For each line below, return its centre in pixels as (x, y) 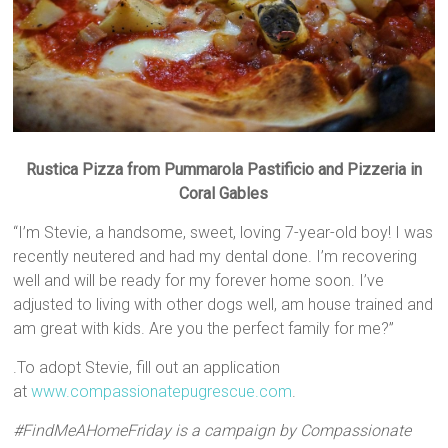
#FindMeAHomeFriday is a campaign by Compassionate (212, 431)
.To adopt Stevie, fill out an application (147, 368)
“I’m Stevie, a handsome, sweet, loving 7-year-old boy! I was (223, 233)
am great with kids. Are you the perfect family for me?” (204, 329)
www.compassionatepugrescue (143, 392)
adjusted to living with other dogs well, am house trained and (223, 305)
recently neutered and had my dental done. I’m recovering (215, 257)
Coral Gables (224, 194)
